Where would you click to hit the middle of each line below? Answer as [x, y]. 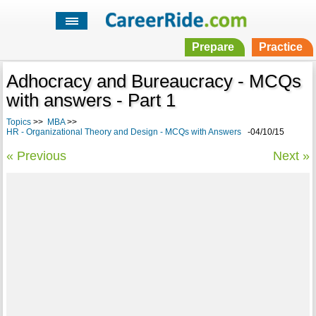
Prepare [213, 47]
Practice [280, 47]
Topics [18, 122]
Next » [292, 156]
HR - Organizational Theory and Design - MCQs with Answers [123, 132]
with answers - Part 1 [91, 101]
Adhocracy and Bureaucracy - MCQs [153, 81]
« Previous [36, 156]
